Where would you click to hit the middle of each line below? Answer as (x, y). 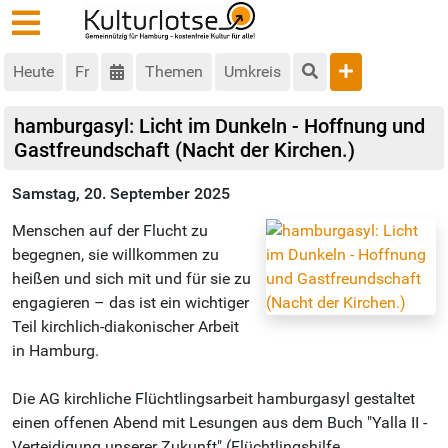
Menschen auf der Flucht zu (110, 231)
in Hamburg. (55, 351)
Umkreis (252, 72)
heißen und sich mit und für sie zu (131, 279)
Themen (174, 72)
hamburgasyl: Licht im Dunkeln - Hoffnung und (219, 126)
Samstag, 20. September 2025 (121, 194)
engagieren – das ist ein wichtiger (130, 303)
